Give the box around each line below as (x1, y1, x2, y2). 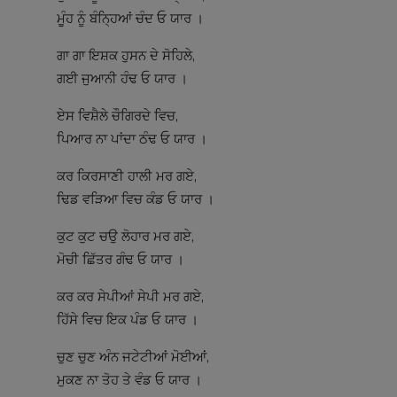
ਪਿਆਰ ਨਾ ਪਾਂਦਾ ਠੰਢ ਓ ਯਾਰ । (57, 130, 207, 149)
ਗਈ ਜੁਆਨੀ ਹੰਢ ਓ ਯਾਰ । (57, 70, 188, 89)
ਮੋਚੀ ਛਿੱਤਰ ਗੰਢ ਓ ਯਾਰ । (57, 251, 184, 269)
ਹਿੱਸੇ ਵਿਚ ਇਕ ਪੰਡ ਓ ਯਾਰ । (57, 311, 198, 330)
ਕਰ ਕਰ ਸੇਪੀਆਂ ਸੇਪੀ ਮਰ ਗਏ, (57, 288, 204, 307)
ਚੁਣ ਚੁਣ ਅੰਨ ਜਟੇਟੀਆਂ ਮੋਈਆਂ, (57, 348, 209, 367)
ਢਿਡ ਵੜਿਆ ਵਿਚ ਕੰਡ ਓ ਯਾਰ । (57, 191, 214, 209)
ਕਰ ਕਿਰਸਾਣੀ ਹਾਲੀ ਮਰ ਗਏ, (57, 167, 197, 186)
